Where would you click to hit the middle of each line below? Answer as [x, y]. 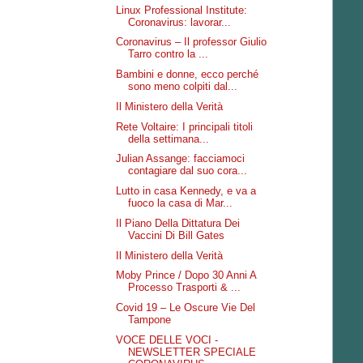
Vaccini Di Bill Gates [177, 235]
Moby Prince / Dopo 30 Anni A [186, 275]
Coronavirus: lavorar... [180, 22]
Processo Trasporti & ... [185, 288]
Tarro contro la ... [169, 54]
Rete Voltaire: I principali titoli [185, 126]
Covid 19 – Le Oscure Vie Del [186, 307]
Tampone [150, 320]
